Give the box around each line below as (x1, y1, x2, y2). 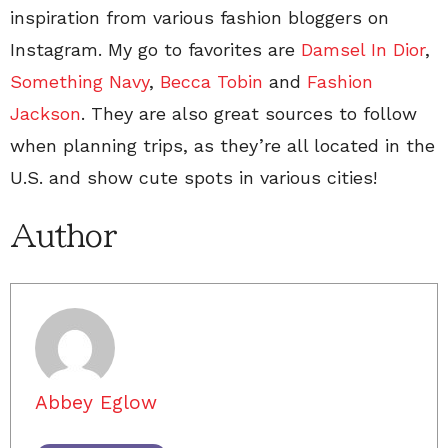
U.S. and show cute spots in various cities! (10, 167, 377, 188)
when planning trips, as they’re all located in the (10, 135, 435, 156)
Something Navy (10, 71, 149, 92)
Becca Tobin (160, 71, 263, 92)
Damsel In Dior (301, 39, 425, 60)
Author (10, 221, 116, 251)
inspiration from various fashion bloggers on (10, 7, 389, 28)
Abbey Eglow (35, 391, 157, 414)
